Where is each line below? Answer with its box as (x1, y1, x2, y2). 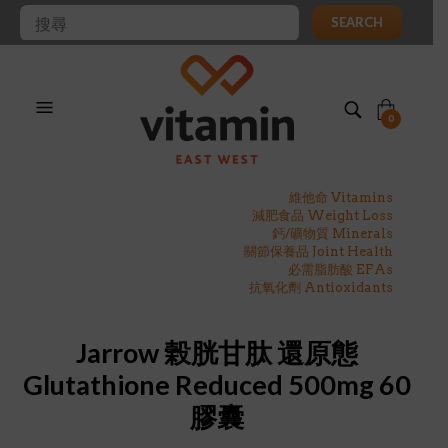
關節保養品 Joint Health (244, 244, 393, 260)
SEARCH (331, 14, 383, 30)
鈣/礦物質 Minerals (272, 226, 393, 242)
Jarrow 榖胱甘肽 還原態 (75, 336, 358, 370)
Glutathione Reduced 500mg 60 (22, 368, 411, 402)
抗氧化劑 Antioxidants (249, 280, 393, 296)
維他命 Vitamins (289, 190, 393, 206)
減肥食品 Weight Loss (252, 208, 393, 224)
